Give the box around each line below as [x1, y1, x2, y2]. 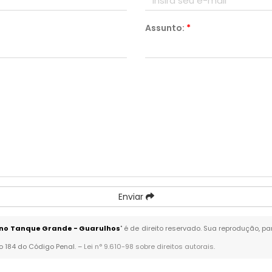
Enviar [118, 191, 146, 203]
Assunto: [145, 22, 186, 34]
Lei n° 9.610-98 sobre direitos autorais [84, 242, 214, 251]
